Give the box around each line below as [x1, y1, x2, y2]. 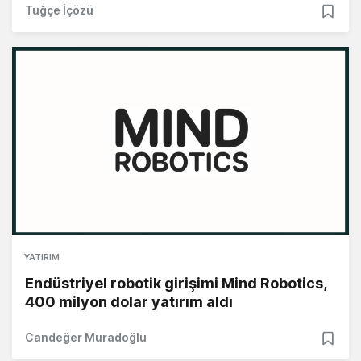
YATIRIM [24, 251, 60, 263]
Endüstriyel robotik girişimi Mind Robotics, [25, 275, 326, 293]
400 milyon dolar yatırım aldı [25, 293, 233, 311]
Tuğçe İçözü [25, 3, 93, 18]
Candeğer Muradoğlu [25, 330, 147, 345]
